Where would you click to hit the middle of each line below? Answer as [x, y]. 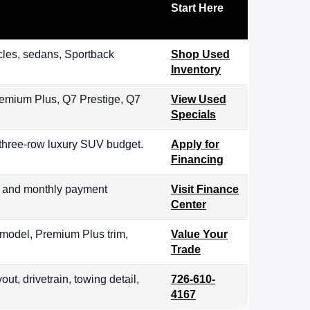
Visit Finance [205, 190]
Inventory [196, 70]
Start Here [197, 8]
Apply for [195, 145]
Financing [197, 160]
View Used [199, 100]
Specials [193, 115]
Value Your [199, 235]
